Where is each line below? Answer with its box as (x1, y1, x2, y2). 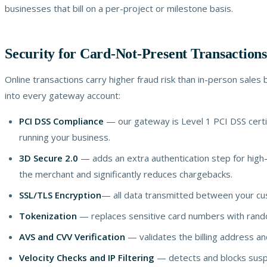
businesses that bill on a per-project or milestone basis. (5, 2, 233, 14)
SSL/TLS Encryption (19, 188, 101, 201)
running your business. (19, 131, 110, 143)
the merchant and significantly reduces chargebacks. (19, 167, 232, 180)
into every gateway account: (5, 89, 120, 101)
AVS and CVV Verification (19, 230, 125, 243)
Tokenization (19, 209, 77, 222)
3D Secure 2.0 (19, 151, 78, 164)
